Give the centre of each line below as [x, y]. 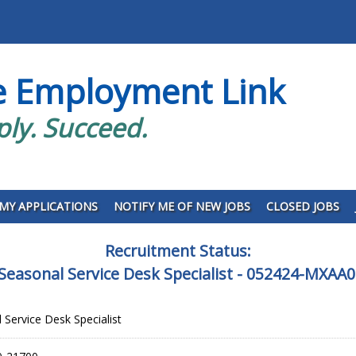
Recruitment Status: [178, 250]
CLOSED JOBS [302, 206]
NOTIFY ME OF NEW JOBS [182, 206]
